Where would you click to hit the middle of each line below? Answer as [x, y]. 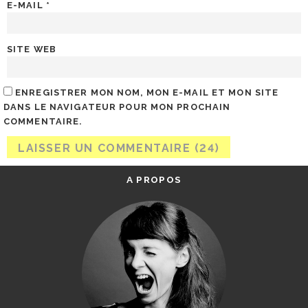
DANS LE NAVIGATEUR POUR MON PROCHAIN [117, 107]
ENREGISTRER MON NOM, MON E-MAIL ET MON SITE [147, 92]
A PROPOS [154, 180]
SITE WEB [32, 49]
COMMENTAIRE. [43, 121]
